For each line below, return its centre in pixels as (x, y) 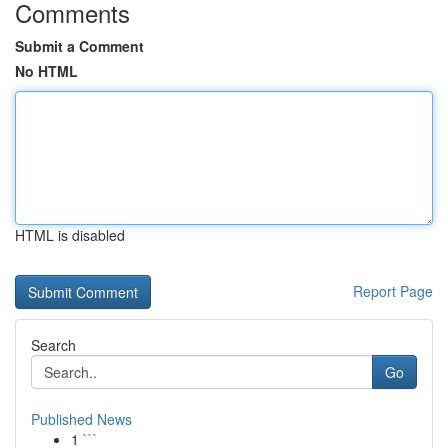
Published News (81, 419)
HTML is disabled (70, 235)
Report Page (393, 291)
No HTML (46, 71)
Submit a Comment (79, 46)
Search (53, 345)
